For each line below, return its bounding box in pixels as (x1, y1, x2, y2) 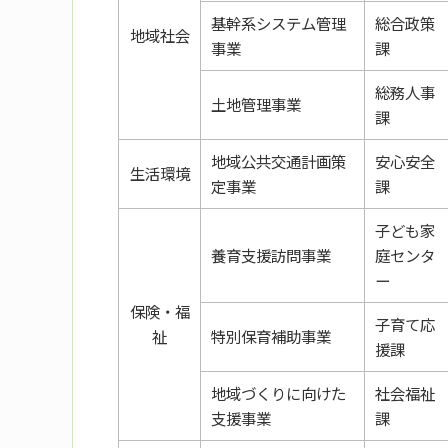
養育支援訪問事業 (210, 244, 331, 267)
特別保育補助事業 (210, 325, 331, 348)
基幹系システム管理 (210, 12, 346, 35)
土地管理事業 (210, 93, 301, 116)
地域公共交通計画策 (210, 150, 346, 173)
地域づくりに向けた (210, 382, 346, 405)
